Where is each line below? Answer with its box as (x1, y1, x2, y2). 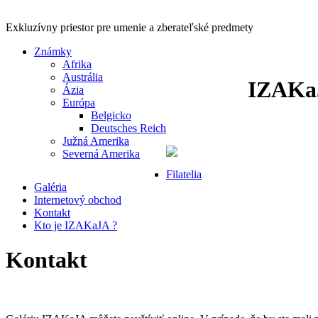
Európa (62, 97, 95, 109)
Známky (34, 45, 72, 57)
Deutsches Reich (91, 122, 166, 134)
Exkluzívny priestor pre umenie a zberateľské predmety (6, 21, 253, 33)
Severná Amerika (62, 148, 140, 160)
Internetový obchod (34, 194, 121, 206)
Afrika (62, 58, 92, 70)
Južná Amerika (62, 135, 129, 147)
